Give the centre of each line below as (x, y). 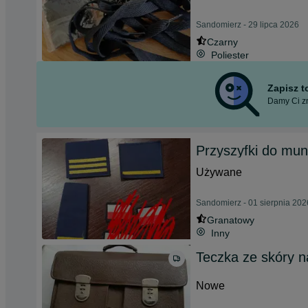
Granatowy (231, 220)
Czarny (222, 42)
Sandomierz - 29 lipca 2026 (247, 25)
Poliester (230, 55)
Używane (219, 172)
